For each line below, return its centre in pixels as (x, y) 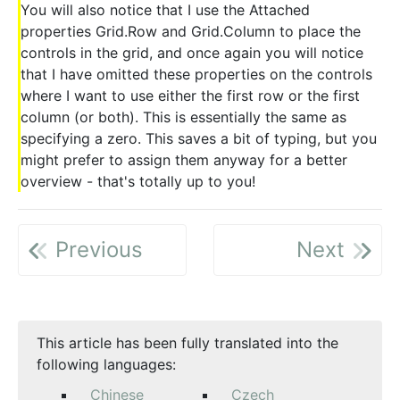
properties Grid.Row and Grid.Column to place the (191, 32)
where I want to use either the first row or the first (190, 96)
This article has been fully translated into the (187, 343)
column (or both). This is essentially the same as (183, 117)
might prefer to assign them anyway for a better (184, 160)
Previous (96, 250)
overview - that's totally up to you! (138, 182)
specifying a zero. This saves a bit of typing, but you (199, 139)
